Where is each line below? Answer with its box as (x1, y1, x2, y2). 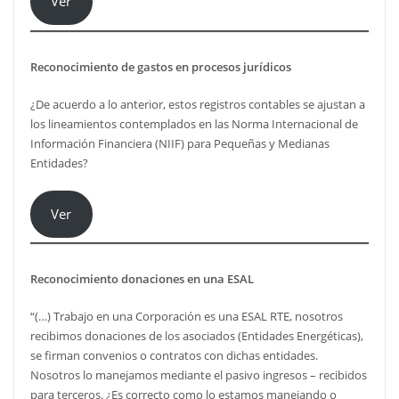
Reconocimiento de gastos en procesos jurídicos (29, 58, 291, 75)
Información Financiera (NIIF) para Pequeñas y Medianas (29, 134, 330, 151)
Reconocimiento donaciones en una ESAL (29, 271, 254, 288)
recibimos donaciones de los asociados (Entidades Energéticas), (29, 328, 363, 345)
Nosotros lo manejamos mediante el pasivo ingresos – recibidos (29, 367, 367, 384)
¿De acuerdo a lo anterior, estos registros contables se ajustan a (29, 95, 365, 112)
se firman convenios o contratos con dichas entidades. (29, 347, 318, 364)
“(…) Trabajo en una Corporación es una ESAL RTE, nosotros (29, 308, 343, 325)
